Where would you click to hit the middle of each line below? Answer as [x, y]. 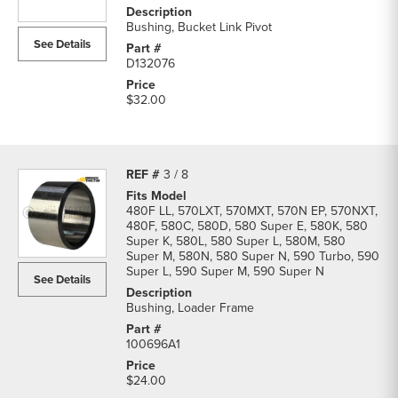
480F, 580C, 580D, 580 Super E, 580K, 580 [247, 226]
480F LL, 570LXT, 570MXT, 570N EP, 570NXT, [252, 211]
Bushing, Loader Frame [190, 308]
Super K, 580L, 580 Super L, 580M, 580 [236, 241]
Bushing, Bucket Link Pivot [199, 27]
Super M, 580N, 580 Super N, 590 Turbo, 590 [253, 256]
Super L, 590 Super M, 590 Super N [225, 271]
